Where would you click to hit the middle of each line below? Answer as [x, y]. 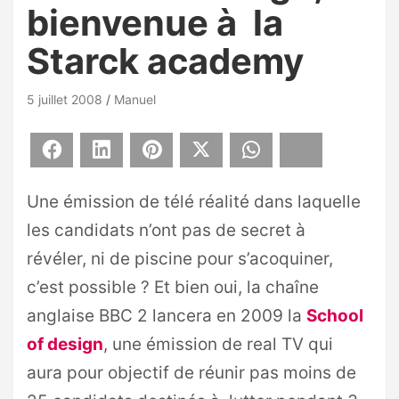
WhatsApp [295, 150]
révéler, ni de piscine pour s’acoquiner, [180, 259]
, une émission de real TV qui [218, 344]
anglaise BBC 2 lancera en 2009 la [167, 316]
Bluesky [337, 150]
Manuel [135, 99]
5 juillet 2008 [65, 99]
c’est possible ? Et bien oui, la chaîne [173, 287]
